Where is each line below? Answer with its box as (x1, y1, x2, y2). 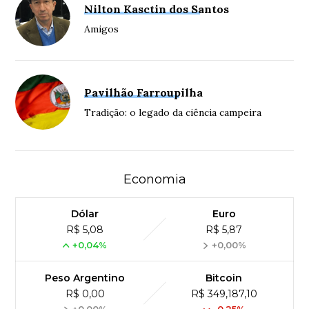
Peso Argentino (45, 272, 126, 285)
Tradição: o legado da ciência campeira (84, 106, 262, 119)
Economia (123, 172, 186, 188)
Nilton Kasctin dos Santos (84, 2, 230, 17)
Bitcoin (206, 272, 243, 285)
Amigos (84, 23, 119, 36)
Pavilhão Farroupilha (84, 86, 203, 100)
